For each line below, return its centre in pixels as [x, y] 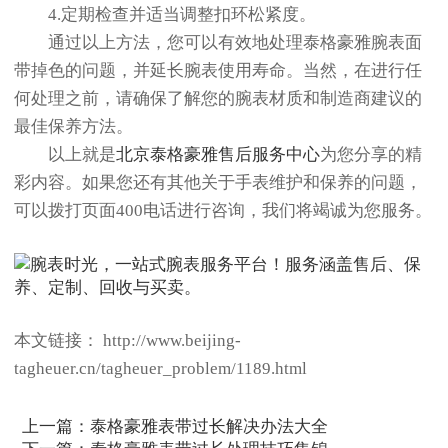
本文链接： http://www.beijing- [127, 341]
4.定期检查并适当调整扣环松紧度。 [165, 15]
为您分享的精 [371, 155]
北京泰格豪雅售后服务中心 [218, 155]
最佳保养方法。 [73, 127]
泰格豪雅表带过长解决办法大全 [209, 426]
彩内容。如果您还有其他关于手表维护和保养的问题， [218, 183]
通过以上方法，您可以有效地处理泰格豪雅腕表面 [218, 43]
